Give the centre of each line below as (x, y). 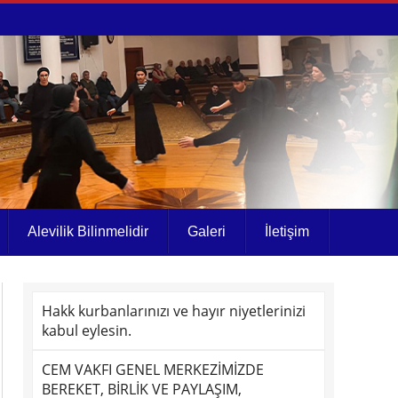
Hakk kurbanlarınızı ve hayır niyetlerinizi (174, 311)
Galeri (207, 231)
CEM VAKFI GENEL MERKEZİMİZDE (153, 370)
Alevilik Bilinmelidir (88, 231)
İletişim (287, 231)
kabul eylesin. (87, 330)
